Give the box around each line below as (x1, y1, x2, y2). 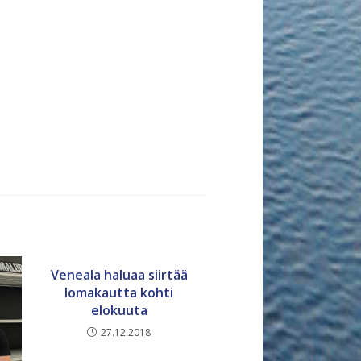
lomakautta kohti (64, 284, 174, 301)
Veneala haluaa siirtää (50, 266, 188, 284)
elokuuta (90, 301, 147, 319)
